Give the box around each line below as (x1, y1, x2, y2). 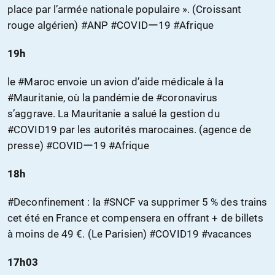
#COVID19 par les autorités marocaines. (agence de (7, 123, 251, 136)
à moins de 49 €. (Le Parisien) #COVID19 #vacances (7, 228, 252, 241)
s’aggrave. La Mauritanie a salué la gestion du (7, 107, 220, 120)
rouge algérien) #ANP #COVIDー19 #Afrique (7, 19, 214, 32)
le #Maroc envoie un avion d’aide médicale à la (7, 76, 223, 88)
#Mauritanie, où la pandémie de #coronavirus (7, 91, 218, 104)
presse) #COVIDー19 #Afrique (7, 139, 149, 152)
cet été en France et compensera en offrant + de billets (7, 212, 264, 225)
